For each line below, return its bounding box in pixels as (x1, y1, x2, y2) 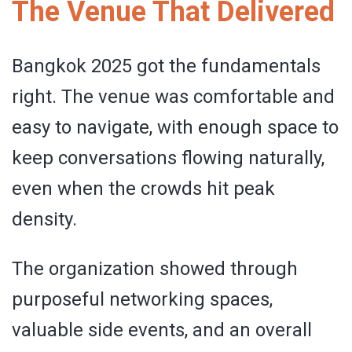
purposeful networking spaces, (12, 288, 273, 311)
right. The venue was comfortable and (12, 86, 335, 108)
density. (12, 208, 77, 231)
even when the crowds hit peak (12, 178, 275, 200)
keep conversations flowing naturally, (12, 147, 324, 170)
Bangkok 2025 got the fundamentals (12, 55, 321, 78)
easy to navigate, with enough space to (12, 116, 339, 139)
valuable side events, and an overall (12, 319, 312, 342)
